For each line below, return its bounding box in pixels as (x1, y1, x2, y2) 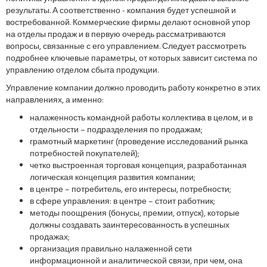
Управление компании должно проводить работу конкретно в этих (6, 82, 260, 95)
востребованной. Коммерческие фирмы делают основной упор (6, 16, 250, 30)
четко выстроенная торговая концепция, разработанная (30, 159, 247, 173)
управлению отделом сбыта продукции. (6, 64, 159, 77)
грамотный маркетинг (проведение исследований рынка (30, 135, 248, 149)
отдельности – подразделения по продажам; (30, 123, 203, 137)
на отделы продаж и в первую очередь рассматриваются (6, 28, 226, 42)
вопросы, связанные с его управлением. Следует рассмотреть (6, 40, 246, 54)
